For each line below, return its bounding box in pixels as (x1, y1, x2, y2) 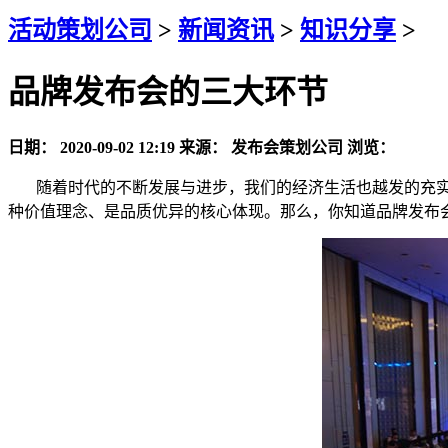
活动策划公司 (8, 16, 152, 43)
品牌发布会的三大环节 (8, 74, 328, 111)
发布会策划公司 (231, 138, 343, 156)
